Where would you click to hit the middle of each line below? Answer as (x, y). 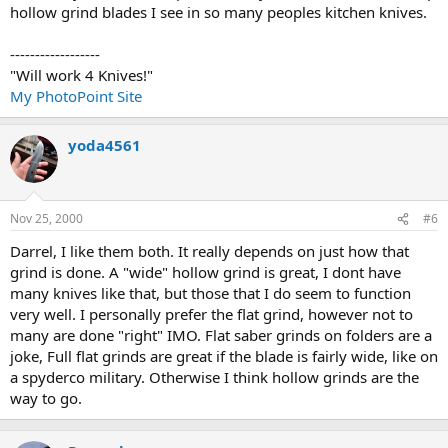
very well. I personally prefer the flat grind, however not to (211, 314)
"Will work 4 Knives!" (81, 74)
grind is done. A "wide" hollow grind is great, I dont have (205, 272)
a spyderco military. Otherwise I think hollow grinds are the (214, 377)
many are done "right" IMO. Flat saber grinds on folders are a (221, 335)
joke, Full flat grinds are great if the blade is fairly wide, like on (224, 356)
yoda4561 (104, 144)
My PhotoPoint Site (76, 95)
